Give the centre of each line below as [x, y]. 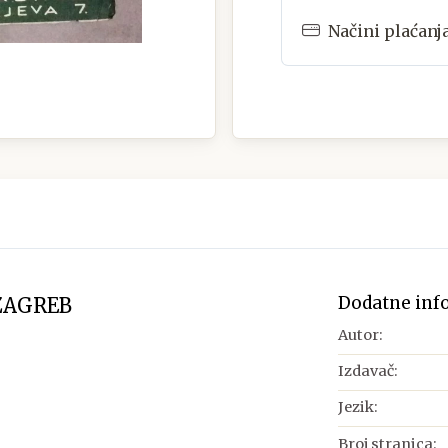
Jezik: [357, 407]
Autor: [360, 334]
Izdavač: [367, 371]
